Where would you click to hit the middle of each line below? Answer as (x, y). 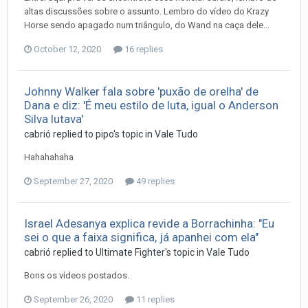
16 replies (143, 49)
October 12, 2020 (67, 49)
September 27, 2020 (73, 181)
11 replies (154, 299)
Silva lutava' (54, 119)
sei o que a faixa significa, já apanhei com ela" (141, 237)
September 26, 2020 (73, 299)
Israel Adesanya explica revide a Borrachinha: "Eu (149, 223)
